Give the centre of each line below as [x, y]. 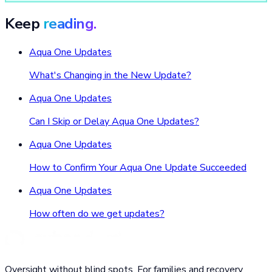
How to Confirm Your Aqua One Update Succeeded [138, 168]
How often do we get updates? [97, 214]
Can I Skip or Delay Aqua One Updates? [114, 122]
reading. [70, 24]
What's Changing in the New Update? [110, 76]
